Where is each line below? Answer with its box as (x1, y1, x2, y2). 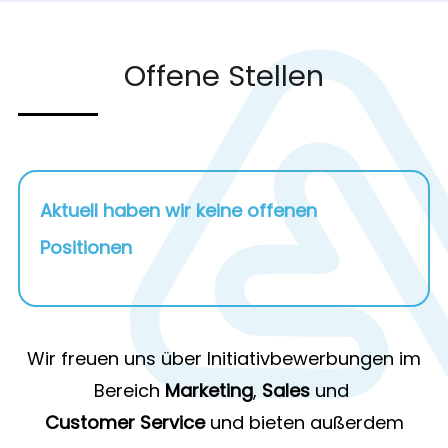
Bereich (94, 377, 165, 403)
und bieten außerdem (204, 409, 404, 435)
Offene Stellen (124, 55, 324, 96)
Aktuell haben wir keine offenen (40, 197, 317, 223)
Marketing (165, 377, 253, 403)
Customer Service (44, 409, 205, 435)
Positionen (40, 234, 132, 260)
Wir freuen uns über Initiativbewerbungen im (27, 345, 421, 371)
